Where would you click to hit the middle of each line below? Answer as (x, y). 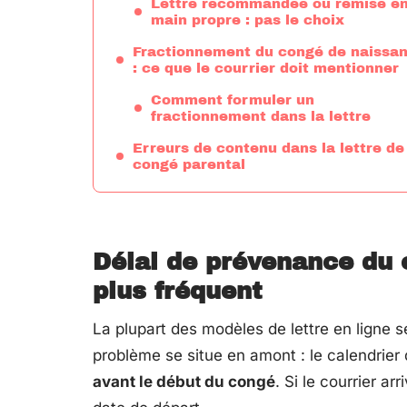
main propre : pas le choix (248, 20)
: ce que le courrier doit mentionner (266, 68)
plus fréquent (178, 291)
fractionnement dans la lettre (261, 116)
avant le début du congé (184, 382)
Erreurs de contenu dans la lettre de (268, 148)
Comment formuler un (233, 100)
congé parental (189, 164)
